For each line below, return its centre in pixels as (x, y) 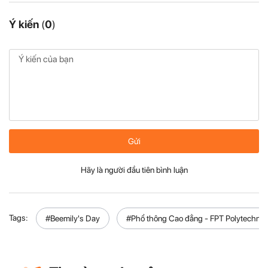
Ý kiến (24, 24)
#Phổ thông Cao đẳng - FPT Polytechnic (196, 218)
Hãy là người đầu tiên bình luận (134, 170)
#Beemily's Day (73, 218)
